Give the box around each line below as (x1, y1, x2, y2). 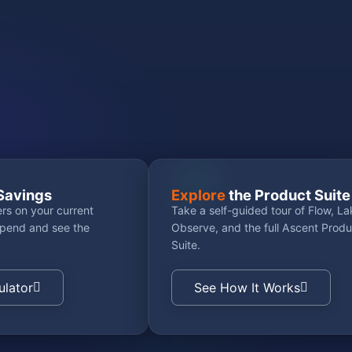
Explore (170, 185, 225, 203)
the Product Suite (225, 185, 350, 203)
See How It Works (193, 279, 300, 295)
